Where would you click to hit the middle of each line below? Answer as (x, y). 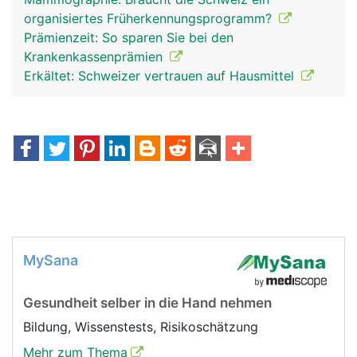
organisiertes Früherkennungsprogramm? (150, 18)
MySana (51, 260)
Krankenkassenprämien (95, 57)
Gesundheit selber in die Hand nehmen (147, 303)
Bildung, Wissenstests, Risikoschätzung (143, 327)
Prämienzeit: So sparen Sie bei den (129, 37)
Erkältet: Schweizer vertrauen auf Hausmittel (161, 76)
